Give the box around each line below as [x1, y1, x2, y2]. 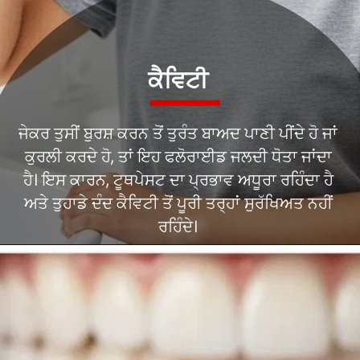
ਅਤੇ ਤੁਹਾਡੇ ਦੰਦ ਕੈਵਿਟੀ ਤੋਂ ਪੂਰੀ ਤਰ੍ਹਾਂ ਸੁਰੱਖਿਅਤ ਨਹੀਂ [23, 191, 333, 215]
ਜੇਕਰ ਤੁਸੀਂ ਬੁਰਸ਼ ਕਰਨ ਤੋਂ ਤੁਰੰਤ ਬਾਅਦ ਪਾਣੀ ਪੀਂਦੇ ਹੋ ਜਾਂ [18, 121, 338, 145]
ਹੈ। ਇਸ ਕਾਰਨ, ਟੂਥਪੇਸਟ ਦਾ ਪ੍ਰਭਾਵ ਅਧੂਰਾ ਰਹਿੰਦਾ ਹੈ [22, 168, 333, 191]
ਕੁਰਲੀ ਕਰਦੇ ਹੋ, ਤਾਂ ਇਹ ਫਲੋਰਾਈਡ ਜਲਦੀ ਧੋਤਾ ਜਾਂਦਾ [24, 145, 332, 168]
